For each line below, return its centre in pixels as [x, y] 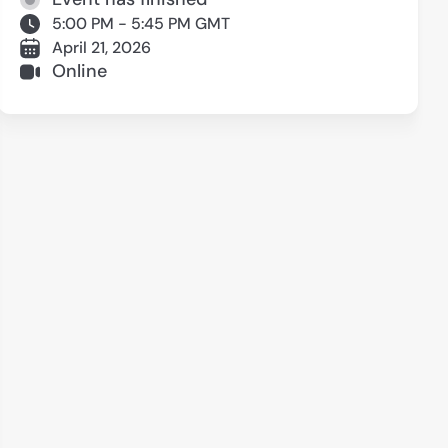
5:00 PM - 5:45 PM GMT [141, 23]
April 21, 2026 [101, 47]
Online [79, 71]
